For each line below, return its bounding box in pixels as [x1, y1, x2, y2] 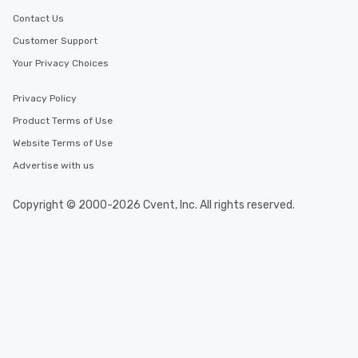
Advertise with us [13, 160, 94, 171]
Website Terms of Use [13, 137, 113, 149]
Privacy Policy [13, 93, 77, 104]
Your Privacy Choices [13, 58, 109, 69]
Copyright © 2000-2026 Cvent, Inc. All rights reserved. [13, 198, 295, 212]
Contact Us [13, 13, 64, 24]
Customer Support [13, 35, 97, 46]
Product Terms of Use [13, 115, 113, 126]
